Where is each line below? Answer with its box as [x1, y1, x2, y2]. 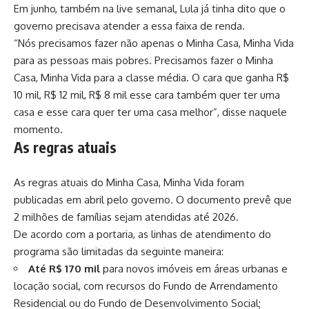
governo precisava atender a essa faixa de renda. [14, 19, 245, 33]
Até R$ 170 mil [28, 262, 100, 276]
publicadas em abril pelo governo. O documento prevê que [14, 193, 292, 207]
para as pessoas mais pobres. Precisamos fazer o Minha [14, 54, 273, 68]
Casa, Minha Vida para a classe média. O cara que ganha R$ [14, 71, 289, 85]
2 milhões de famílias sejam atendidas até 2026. [14, 210, 239, 224]
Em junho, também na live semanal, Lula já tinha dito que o [14, 2, 286, 16]
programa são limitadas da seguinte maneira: [14, 245, 223, 259]
